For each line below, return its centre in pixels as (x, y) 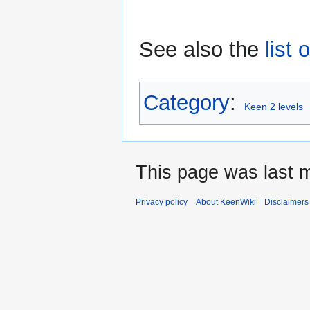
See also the (202, 50)
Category (186, 103)
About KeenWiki (226, 202)
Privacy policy (162, 202)
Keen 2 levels (274, 107)
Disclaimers (286, 202)
